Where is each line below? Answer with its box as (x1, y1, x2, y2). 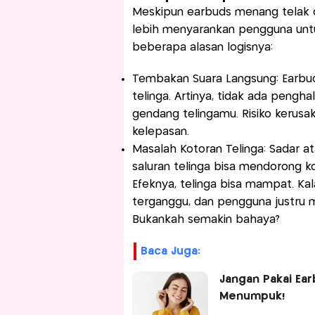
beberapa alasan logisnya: (131, 42, 273, 53)
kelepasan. (131, 127, 189, 138)
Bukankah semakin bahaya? (131, 214, 280, 226)
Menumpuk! (219, 291, 285, 302)
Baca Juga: (140, 246, 200, 257)
